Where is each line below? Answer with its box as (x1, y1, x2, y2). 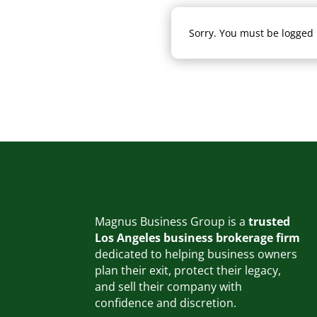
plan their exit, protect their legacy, (95, 263, 282, 279)
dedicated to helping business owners (95, 246, 298, 263)
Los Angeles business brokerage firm (95, 230, 301, 246)
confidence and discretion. (95, 295, 237, 311)
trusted (246, 214, 291, 230)
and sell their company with (95, 279, 243, 295)
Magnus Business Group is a (95, 214, 246, 230)
